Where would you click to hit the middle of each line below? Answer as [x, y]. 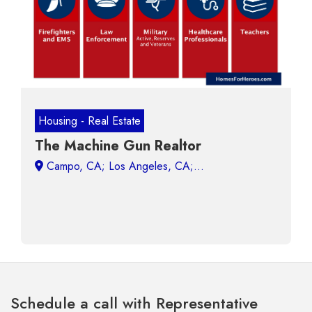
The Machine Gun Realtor [118, 146]
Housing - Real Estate [89, 121]
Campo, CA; [124, 166]
